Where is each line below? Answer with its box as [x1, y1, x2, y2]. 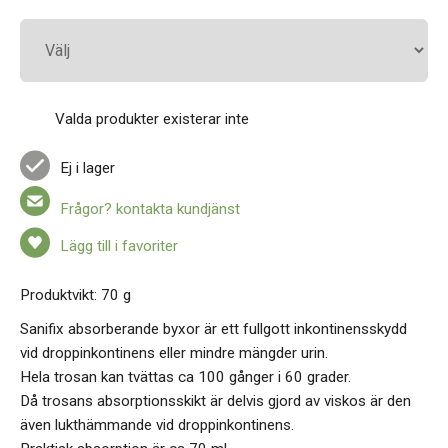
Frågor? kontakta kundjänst [60, 199, 240, 218]
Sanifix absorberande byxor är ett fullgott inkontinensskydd [20, 319, 407, 338]
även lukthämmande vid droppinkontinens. [20, 415, 294, 434]
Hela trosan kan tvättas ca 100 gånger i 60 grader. [20, 367, 351, 386]
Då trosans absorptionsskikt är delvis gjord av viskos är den [20, 391, 411, 410]
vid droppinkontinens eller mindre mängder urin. [20, 343, 328, 362]
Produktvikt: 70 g [20, 285, 131, 304]
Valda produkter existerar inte [55, 110, 249, 128]
